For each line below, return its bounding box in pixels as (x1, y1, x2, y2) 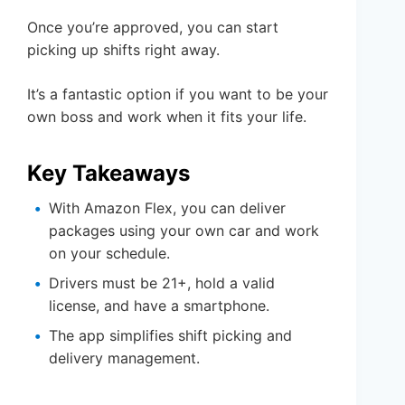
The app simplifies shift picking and (49, 326, 292, 345)
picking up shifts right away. (27, 41, 220, 60)
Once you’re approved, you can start (27, 18, 278, 37)
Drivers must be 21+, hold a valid (49, 274, 275, 293)
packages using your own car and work (49, 221, 319, 240)
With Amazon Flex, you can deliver (49, 199, 286, 218)
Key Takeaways (27, 160, 190, 187)
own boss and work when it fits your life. (27, 108, 306, 127)
